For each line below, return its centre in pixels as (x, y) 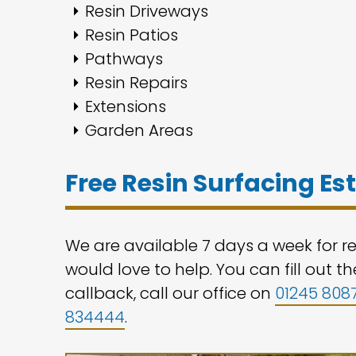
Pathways (124, 58)
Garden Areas (139, 130)
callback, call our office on (170, 293)
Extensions (126, 106)
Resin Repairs (136, 82)
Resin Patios (132, 35)
